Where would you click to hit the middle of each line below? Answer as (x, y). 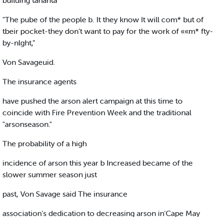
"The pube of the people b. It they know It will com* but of (103, 20)
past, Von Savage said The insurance (65, 194)
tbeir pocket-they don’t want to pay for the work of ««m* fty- (108, 31)
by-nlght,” (19, 43)
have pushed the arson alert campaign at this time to (93, 101)
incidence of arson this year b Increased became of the (98, 163)
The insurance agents (39, 82)
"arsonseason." (27, 124)
